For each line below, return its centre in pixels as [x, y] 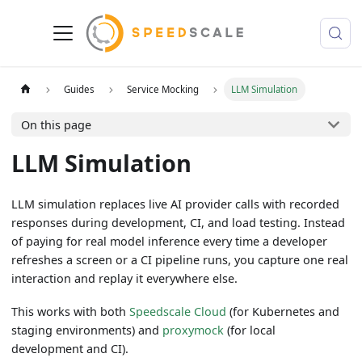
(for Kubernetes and [283, 312]
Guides [80, 89]
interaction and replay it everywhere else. [125, 279]
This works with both [71, 312]
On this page [56, 124]
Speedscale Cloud [178, 312]
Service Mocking [163, 89]
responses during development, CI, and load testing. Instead [179, 223]
